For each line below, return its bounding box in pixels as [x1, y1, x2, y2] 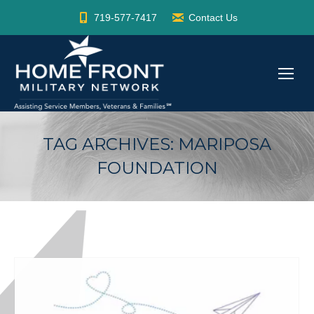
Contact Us [189, 12, 238, 23]
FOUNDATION [96, 158, 218, 178]
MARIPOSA [178, 134, 271, 154]
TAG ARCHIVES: [43, 134, 178, 154]
